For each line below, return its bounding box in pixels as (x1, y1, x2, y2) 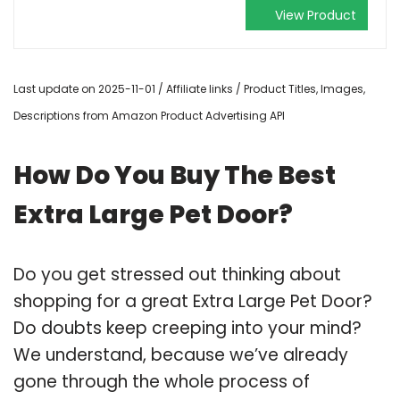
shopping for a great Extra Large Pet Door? (13, 288, 372, 313)
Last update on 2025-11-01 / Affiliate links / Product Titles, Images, (13, 80, 365, 96)
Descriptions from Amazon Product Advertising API (13, 107, 285, 123)
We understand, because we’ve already (13, 342, 348, 367)
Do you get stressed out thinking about (13, 262, 341, 287)
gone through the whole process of (13, 369, 310, 394)
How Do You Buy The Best (13, 157, 336, 193)
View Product (275, 5, 356, 24)
